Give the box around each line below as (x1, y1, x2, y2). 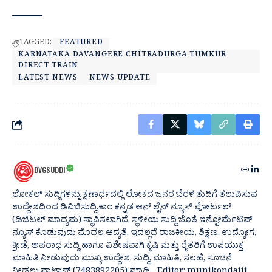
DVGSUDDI (34, 165, 66, 175)
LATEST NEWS (18, 73, 78, 86)
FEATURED (59, 38, 103, 50)
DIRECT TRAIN (18, 61, 79, 73)
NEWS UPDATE (89, 73, 151, 86)
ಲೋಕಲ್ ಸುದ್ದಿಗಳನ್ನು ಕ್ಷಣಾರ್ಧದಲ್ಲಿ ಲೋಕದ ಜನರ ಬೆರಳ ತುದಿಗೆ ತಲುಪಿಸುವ (12, 189, 257, 203)
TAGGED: (19, 38, 52, 50)
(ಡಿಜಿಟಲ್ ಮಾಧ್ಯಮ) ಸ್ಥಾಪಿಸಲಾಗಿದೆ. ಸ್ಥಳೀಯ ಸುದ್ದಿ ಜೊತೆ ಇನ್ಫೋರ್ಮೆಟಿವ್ (12, 214, 253, 229)
